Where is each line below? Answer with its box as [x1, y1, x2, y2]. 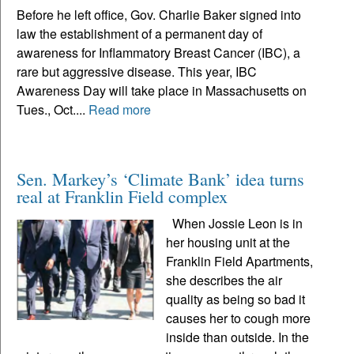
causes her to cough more [166, 309, 311, 328]
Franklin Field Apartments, [166, 252, 314, 271]
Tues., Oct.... [17, 100, 88, 119]
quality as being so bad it [166, 290, 306, 309]
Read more [88, 100, 151, 119]
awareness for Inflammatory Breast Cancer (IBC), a [17, 43, 300, 62]
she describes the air [166, 271, 283, 290]
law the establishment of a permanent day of [17, 24, 262, 43]
